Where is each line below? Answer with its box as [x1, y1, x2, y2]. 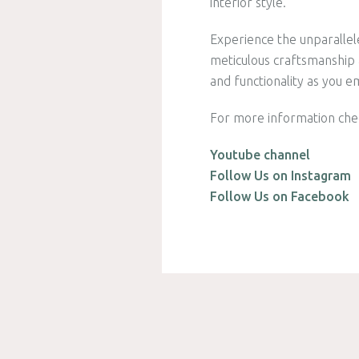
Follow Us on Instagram [210, 168, 351, 183]
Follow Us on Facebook [210, 189, 349, 204]
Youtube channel [210, 147, 310, 162]
